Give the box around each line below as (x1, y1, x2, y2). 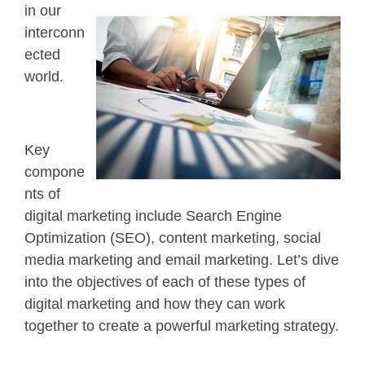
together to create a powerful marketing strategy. (24, 317, 339, 334)
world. (24, 68, 68, 85)
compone (24, 163, 85, 180)
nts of (24, 185, 60, 202)
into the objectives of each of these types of (24, 273, 306, 290)
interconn (24, 24, 85, 41)
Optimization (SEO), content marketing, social (24, 229, 321, 246)
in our (24, 2, 61, 19)
